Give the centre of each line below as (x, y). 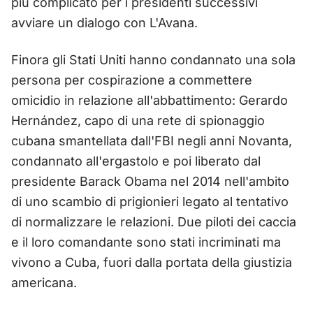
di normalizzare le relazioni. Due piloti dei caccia (154, 221)
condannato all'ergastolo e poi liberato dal (136, 161)
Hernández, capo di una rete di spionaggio (138, 120)
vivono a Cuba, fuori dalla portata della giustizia (152, 262)
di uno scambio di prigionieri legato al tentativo (150, 201)
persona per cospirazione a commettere (132, 80)
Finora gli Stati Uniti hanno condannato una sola (153, 59)
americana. (44, 282)
